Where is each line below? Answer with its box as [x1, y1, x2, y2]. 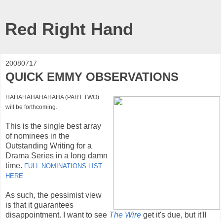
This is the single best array [5, 121, 101, 130]
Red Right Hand [5, 20, 133, 38]
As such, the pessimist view [5, 190, 102, 199]
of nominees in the [5, 131, 70, 140]
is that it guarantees [5, 200, 74, 209]
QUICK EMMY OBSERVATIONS [5, 70, 179, 83]
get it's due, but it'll [141, 210, 207, 219]
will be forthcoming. [5, 103, 57, 110]
